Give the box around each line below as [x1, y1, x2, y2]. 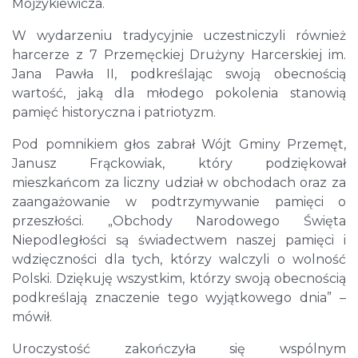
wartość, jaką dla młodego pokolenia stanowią [12, 86, 346, 101]
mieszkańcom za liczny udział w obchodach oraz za [12, 175, 346, 191]
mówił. [12, 309, 52, 325]
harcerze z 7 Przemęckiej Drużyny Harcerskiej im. [12, 47, 346, 63]
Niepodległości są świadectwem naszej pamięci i [12, 233, 346, 249]
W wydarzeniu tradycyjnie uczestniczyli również [12, 28, 346, 44]
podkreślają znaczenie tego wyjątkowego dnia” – [12, 290, 346, 306]
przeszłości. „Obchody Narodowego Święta [12, 213, 346, 229]
